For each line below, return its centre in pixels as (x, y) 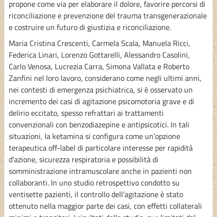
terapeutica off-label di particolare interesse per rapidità (101, 147)
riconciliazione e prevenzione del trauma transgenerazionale (108, 15)
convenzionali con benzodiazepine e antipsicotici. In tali (99, 124)
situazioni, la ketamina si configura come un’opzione (94, 136)
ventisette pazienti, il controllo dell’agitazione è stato (96, 194)
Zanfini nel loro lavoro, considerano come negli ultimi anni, (105, 78)
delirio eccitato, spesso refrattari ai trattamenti (86, 113)
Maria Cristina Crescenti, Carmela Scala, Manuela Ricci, (99, 43)
